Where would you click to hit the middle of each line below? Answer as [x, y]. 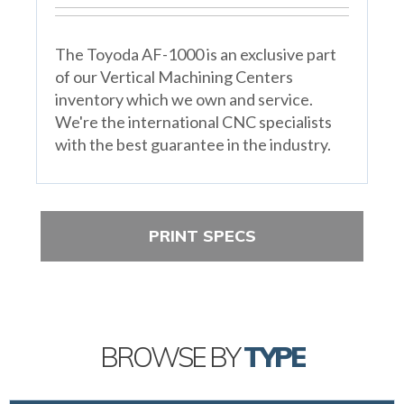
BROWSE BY [172, 357]
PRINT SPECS [202, 235]
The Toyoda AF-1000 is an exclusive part [195, 54]
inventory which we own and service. [184, 99]
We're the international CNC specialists [193, 121]
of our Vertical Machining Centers [174, 76]
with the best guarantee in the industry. [193, 144]
